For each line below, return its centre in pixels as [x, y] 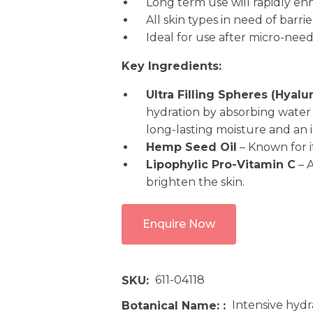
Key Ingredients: [172, 66]
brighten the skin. [195, 182]
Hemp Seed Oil [191, 147]
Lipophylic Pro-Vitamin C [221, 164]
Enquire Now [179, 224]
